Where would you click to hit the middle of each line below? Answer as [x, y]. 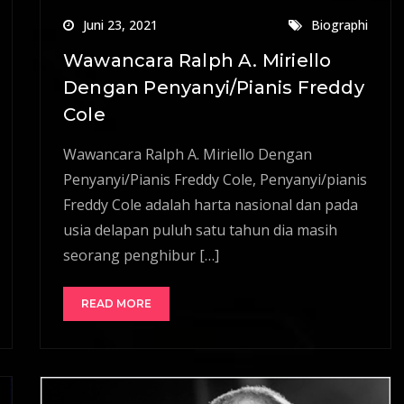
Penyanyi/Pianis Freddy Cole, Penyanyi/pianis [215, 179]
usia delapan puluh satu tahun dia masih [200, 230]
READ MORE [116, 303]
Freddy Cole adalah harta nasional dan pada [211, 204]
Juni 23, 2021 [120, 24]
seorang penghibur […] [141, 255]
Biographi [340, 24]
